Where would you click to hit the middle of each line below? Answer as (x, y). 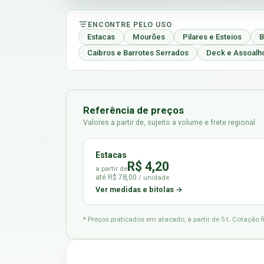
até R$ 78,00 (117, 177)
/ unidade (154, 177)
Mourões (149, 37)
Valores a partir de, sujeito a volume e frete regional (169, 122)
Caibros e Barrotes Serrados (138, 53)
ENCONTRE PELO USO (130, 24)
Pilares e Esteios (212, 37)
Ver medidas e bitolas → (139, 189)
